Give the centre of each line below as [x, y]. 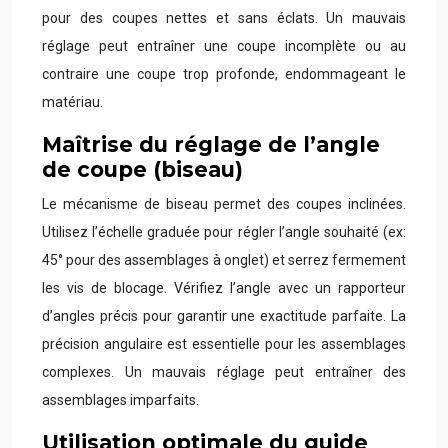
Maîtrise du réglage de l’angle [211, 144]
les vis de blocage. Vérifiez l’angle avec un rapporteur [224, 288]
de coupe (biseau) [142, 169]
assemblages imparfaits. [120, 400]
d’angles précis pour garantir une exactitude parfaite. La [224, 316]
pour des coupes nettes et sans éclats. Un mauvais [224, 18]
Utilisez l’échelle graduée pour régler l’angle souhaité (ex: [224, 232]
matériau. [72, 102]
